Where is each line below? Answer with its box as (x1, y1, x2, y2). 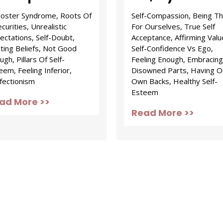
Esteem (131, 87, 158, 97)
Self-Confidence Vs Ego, (131, 43, 213, 53)
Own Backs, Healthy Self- (131, 76, 218, 86)
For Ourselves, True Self (131, 21, 215, 31)
